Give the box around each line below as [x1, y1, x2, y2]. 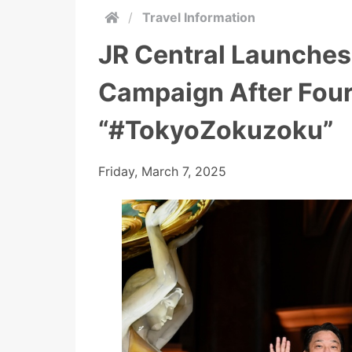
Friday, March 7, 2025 [98, 163, 226, 179]
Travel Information [142, 9, 255, 25]
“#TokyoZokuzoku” [98, 115, 333, 145]
